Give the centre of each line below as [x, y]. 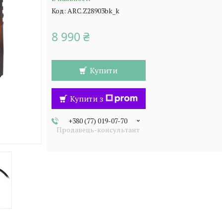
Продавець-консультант [98, 130]
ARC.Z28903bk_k [93, 11]
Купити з [86, 99]
